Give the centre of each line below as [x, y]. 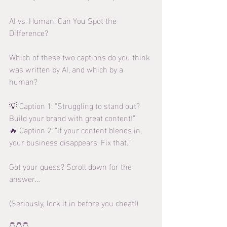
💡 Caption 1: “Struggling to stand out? [75, 105]
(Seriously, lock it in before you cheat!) [74, 202]
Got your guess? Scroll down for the [71, 166]
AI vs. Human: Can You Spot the [64, 20]
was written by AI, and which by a [67, 68]
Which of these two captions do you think [81, 56]
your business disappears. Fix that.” [70, 141]
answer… [25, 178]
